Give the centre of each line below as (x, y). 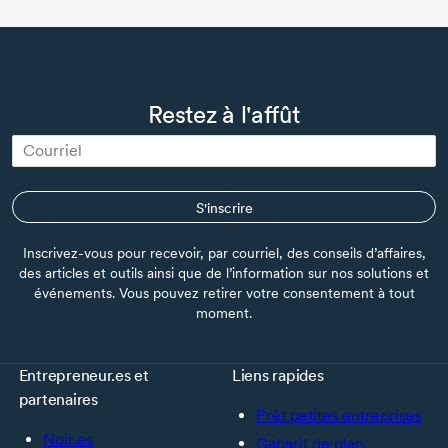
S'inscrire (224, 207)
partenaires (58, 399)
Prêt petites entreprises (339, 415)
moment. (224, 312)
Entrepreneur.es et (83, 375)
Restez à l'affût (224, 114)
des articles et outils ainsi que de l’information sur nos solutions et (224, 272)
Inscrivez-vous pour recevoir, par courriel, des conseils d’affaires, (224, 252)
